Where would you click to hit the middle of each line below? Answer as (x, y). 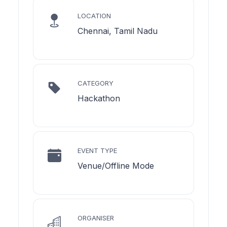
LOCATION (94, 15)
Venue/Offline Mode (116, 165)
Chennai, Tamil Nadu (118, 31)
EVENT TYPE (97, 150)
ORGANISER (96, 218)
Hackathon (99, 98)
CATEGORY (96, 83)
